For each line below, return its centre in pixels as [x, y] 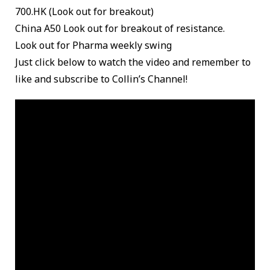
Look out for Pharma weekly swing [93, 45]
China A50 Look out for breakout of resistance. [120, 28]
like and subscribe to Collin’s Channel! [101, 79]
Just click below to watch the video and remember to [133, 62]
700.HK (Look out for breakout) [84, 11]
